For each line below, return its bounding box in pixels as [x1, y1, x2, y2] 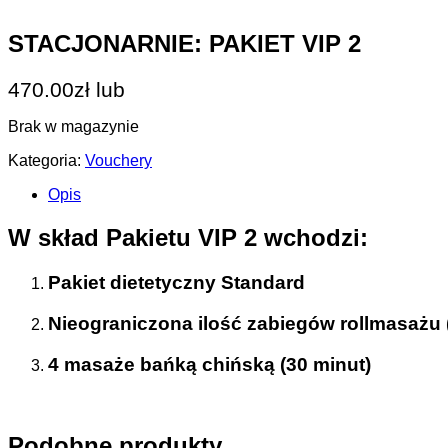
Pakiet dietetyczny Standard [48, 272, 305, 294]
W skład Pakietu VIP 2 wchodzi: [8, 224, 368, 252]
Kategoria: [8, 152, 85, 170]
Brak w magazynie [8, 118, 139, 136]
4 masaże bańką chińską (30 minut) [48, 353, 371, 375]
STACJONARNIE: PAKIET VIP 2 [8, 30, 361, 58]
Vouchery [85, 152, 152, 170]
